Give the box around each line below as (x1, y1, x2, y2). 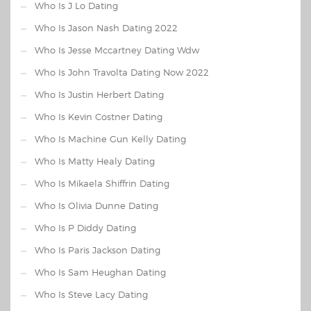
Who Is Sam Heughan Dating (35, 267, 166, 278)
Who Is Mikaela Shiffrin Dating (35, 178, 169, 189)
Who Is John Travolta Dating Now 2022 (35, 67, 209, 78)
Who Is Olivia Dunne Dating (35, 200, 158, 211)
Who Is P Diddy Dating (35, 222, 136, 233)
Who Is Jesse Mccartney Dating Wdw (35, 44, 199, 56)
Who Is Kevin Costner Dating (35, 111, 162, 122)
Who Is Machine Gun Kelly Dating (35, 133, 186, 144)
